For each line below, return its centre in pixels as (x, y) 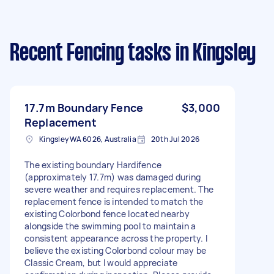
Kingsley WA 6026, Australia (88, 139)
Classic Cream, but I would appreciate (101, 262)
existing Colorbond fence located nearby (107, 213)
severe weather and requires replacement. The (119, 189)
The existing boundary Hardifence (93, 165)
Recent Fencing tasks (91, 54)
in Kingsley (213, 54)
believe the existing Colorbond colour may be (115, 250)
